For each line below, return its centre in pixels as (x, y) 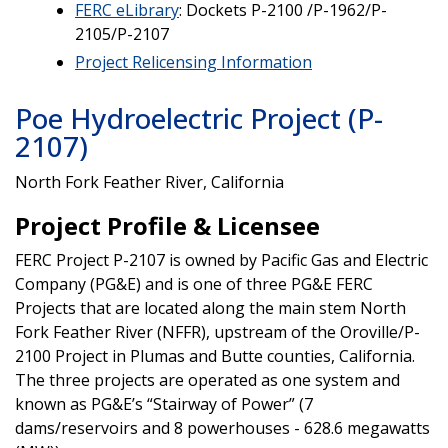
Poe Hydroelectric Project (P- (199, 117)
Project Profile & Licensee (167, 225)
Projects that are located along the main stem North (210, 307)
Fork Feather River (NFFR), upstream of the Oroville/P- (217, 331)
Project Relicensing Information (193, 61)
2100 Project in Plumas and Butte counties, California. (215, 355)
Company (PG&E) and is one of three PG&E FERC (194, 283)
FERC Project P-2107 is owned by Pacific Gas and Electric (221, 259)
